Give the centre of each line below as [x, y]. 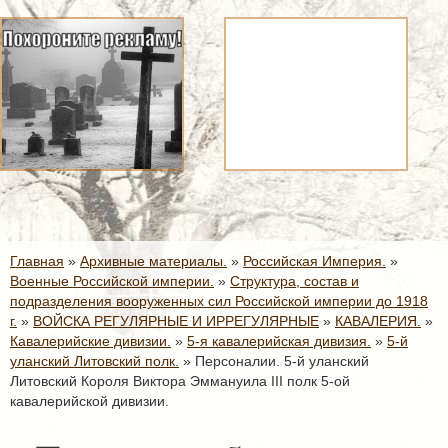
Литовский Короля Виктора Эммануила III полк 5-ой [180, 381]
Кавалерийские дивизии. [90, 341]
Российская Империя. [314, 261]
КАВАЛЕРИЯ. [378, 321]
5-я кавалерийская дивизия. [279, 341]
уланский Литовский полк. [94, 361]
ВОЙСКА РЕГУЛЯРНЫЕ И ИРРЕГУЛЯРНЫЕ [176, 321]
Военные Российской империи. [112, 281]
